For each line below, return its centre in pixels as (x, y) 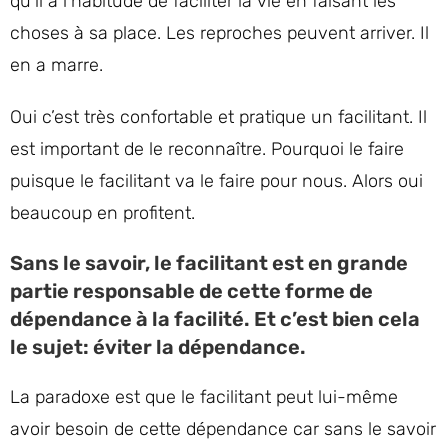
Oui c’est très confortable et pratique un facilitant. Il (218, 117)
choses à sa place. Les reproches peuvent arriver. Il (219, 33)
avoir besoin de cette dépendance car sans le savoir (223, 429)
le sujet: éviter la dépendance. (158, 347)
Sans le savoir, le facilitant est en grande (209, 263)
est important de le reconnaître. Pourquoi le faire (207, 149)
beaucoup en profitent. (102, 213)
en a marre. (59, 65)
